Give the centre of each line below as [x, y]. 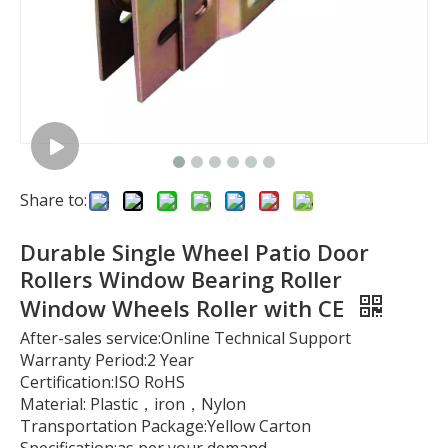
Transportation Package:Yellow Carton [165, 426]
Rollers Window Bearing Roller [181, 279]
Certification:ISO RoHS [102, 382]
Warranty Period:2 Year [107, 360]
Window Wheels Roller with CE [185, 308]
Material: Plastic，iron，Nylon [133, 404]
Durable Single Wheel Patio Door [194, 252]
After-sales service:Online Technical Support [185, 338]
